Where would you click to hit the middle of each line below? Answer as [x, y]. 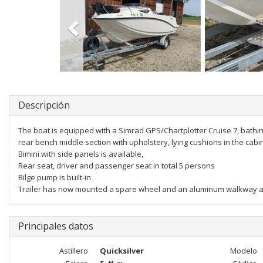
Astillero [73, 251]
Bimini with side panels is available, [81, 154]
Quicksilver [122, 251]
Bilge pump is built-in [55, 177]
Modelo [243, 251]
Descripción [44, 105]
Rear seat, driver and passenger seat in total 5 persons [117, 166]
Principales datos [56, 226]
